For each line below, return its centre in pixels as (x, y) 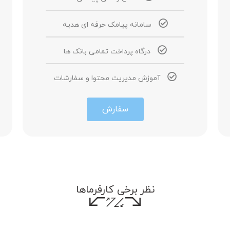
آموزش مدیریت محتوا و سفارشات (107, 78)
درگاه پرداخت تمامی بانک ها (107, 52)
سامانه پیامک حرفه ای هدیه (107, 25)
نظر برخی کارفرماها (115, 190)
